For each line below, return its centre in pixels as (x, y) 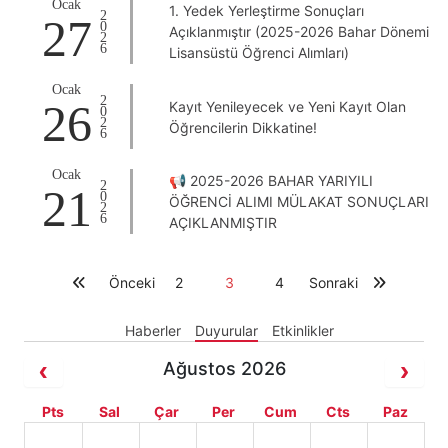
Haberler (154, 330)
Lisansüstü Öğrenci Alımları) (259, 52)
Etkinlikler (302, 330)
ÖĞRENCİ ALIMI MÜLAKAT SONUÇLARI (299, 201)
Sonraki (333, 282)
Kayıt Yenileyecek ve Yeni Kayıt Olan (287, 106)
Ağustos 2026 (224, 368)
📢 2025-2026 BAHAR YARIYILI (271, 180)
